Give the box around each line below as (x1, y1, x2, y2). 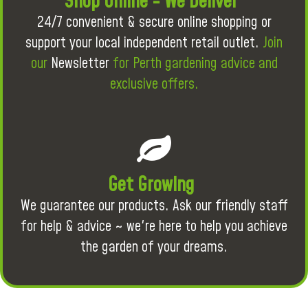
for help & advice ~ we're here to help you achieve (21, 217, 287, 236)
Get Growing (107, 172, 194, 199)
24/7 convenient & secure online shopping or (36, 12, 272, 32)
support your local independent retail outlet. (25, 33, 263, 53)
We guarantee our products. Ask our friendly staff (20, 196, 288, 216)
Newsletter (50, 54, 109, 74)
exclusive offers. (109, 74, 199, 94)
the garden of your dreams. (80, 237, 228, 257)
